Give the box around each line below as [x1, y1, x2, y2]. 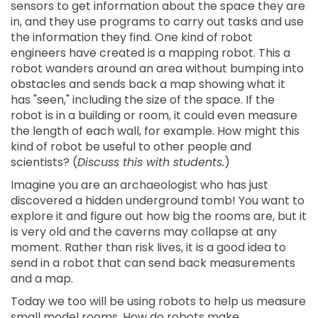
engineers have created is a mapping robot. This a [11, 45, 290, 61]
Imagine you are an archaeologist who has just [11, 177, 268, 193]
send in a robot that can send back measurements [11, 255, 295, 271]
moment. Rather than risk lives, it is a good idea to [11, 239, 286, 256]
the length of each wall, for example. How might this [11, 123, 300, 139]
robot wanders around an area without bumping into [11, 60, 304, 77]
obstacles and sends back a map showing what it [11, 76, 285, 92]
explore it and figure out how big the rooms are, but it [11, 208, 307, 224]
